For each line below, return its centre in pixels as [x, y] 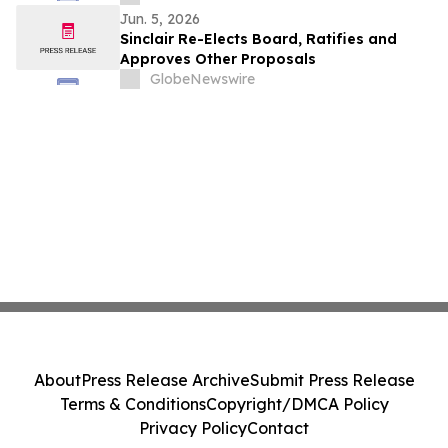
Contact [278, 428]
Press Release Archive [165, 380]
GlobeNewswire [202, 79]
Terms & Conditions [132, 404]
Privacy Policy [193, 428]
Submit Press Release [332, 380]
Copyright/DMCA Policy [297, 404]
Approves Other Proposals [218, 59]
